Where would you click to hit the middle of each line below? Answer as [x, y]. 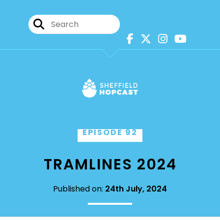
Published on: [79, 189]
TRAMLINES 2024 [110, 165]
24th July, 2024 [136, 189]
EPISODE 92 [110, 132]
